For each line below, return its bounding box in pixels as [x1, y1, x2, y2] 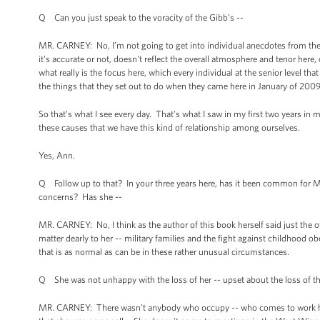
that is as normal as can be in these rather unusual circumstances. [39, 246, 291, 257]
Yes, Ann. [39, 150, 77, 161]
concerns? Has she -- [39, 191, 122, 202]
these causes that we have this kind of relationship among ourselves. [39, 122, 300, 133]
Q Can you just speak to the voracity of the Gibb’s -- [39, 12, 244, 23]
